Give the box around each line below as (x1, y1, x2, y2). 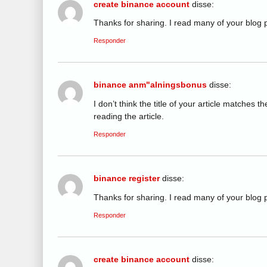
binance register (94, 173, 160, 184)
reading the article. (94, 111, 164, 121)
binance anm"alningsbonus (94, 80, 207, 90)
